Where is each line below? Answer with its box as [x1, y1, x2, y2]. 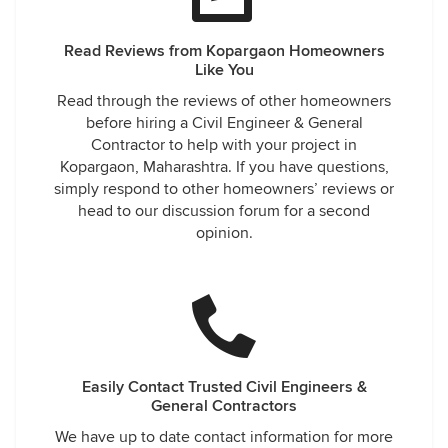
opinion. [195, 223, 253, 243]
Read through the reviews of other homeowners [57, 91, 391, 111]
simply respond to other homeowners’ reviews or [54, 179, 394, 199]
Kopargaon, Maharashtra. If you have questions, [59, 157, 389, 177]
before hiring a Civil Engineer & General [85, 113, 363, 133]
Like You [194, 60, 254, 80]
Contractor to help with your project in [91, 135, 357, 155]
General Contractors [151, 396, 297, 416]
